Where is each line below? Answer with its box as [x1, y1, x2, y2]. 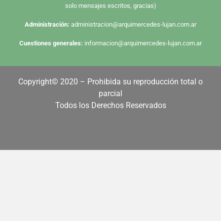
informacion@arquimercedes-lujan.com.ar [84, 39, 202, 47]
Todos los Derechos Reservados [55, 100, 166, 110]
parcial [99, 88, 122, 98]
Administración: [25, 21, 70, 29]
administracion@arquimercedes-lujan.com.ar [71, 21, 196, 29]
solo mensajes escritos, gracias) [65, 1, 156, 9]
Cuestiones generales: [19, 39, 83, 47]
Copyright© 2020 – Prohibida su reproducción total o [18, 76, 203, 86]
